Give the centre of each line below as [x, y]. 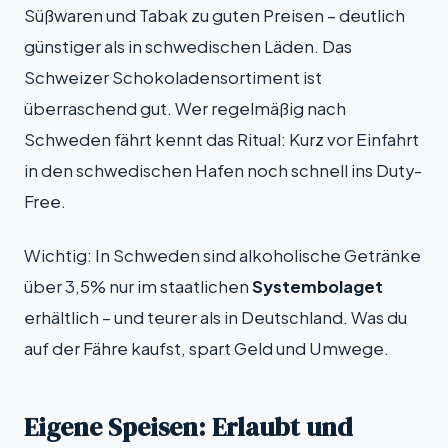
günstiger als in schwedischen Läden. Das [188, 47]
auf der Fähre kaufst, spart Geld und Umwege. [206, 348]
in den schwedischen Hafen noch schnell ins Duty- [223, 171]
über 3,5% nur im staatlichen [138, 286]
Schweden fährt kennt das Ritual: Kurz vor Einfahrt [221, 140]
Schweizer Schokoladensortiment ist [173, 78]
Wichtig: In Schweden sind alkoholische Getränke [222, 255]
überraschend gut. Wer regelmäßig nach [185, 109]
